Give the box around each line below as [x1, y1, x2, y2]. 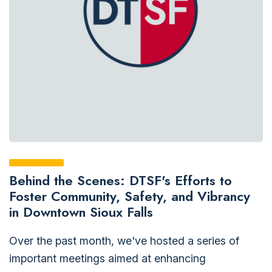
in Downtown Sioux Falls [9, 202, 153, 222]
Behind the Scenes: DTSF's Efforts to [9, 170, 232, 190]
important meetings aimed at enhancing [9, 251, 206, 265]
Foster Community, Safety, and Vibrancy [9, 186, 250, 206]
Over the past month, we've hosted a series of [9, 234, 239, 247]
